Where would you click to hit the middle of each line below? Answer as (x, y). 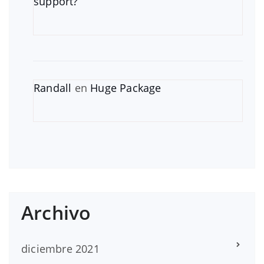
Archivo (56, 212)
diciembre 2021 (60, 248)
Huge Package (126, 88)
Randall (53, 88)
